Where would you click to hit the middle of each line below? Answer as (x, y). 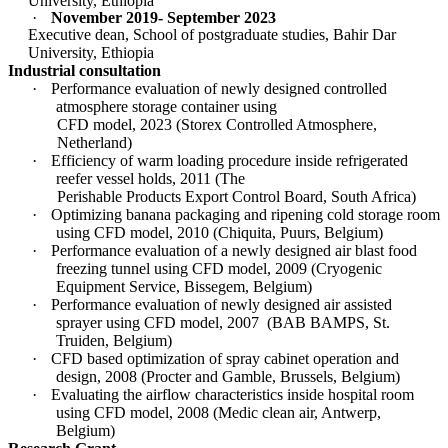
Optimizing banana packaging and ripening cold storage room (245, 214)
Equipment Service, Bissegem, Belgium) (184, 286)
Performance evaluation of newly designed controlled (219, 88)
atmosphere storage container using (166, 106)
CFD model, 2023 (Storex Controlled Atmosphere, (216, 124)
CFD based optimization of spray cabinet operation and (225, 358)
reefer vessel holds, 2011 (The (150, 178)
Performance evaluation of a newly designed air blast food (234, 250)
